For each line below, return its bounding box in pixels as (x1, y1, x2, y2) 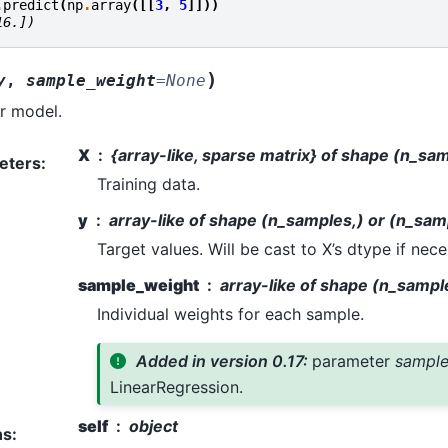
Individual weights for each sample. (97, 303, 365, 324)
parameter (311, 350, 395, 371)
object (128, 415, 178, 436)
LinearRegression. (109, 376, 243, 397)
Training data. (97, 173, 201, 194)
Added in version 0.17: (135, 350, 312, 371)
